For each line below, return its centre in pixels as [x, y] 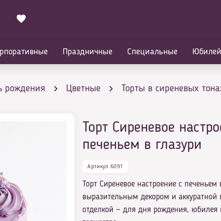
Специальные [152, 52]
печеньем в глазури [142, 145]
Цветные [83, 89]
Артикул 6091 [105, 167]
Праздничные [88, 52]
